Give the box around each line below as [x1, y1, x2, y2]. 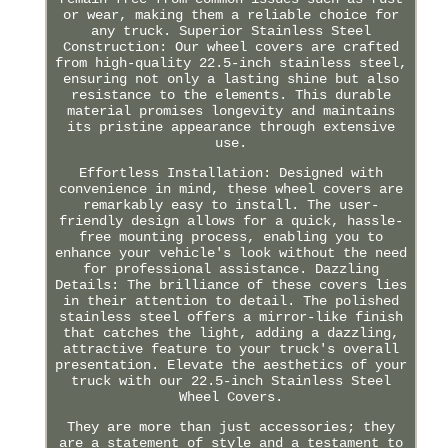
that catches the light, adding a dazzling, [62, 324, 399, 341]
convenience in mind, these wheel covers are [58, 180, 403, 197]
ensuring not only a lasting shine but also [62, 70, 399, 87]
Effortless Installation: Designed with [78, 164, 383, 181]
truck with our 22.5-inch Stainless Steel [70, 372, 391, 389]
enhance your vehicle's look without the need [54, 244, 407, 261]
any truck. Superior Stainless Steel [90, 22, 371, 39]
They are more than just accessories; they [66, 418, 395, 435]
